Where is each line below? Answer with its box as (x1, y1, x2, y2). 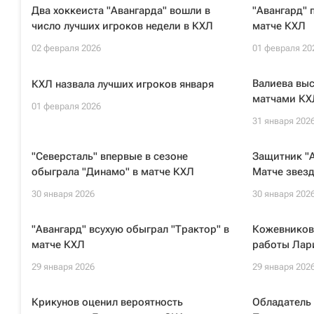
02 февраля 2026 (32, 43, 101, 53)
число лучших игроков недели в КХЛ (32, 20, 213, 32)
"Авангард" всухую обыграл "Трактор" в (32, 223, 229, 235)
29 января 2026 (32, 261, 95, 272)
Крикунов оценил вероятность (32, 296, 183, 308)
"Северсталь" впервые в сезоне (32, 150, 188, 163)
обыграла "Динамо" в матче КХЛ (32, 165, 194, 178)
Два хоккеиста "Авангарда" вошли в (32, 4, 210, 17)
